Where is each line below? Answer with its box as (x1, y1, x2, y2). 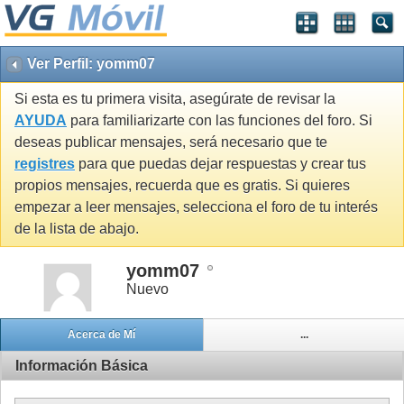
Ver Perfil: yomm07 (27, 56, 155, 71)
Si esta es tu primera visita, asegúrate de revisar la (14, 91, 335, 107)
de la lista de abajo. (14, 221, 139, 237)
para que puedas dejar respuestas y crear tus (75, 156, 366, 172)
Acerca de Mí (68, 328, 136, 342)
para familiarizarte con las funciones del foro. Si (67, 113, 372, 129)
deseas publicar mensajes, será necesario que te (14, 134, 327, 151)
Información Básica (15, 357, 148, 373)
